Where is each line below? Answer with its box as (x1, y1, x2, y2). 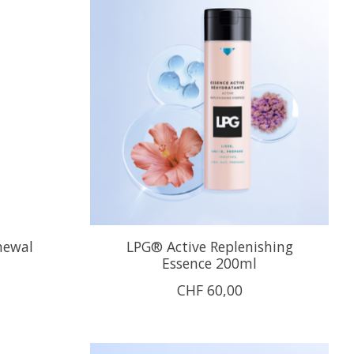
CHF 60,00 (176, 280, 243, 299)
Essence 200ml (162, 253, 258, 273)
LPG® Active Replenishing (126, 236, 293, 256)
